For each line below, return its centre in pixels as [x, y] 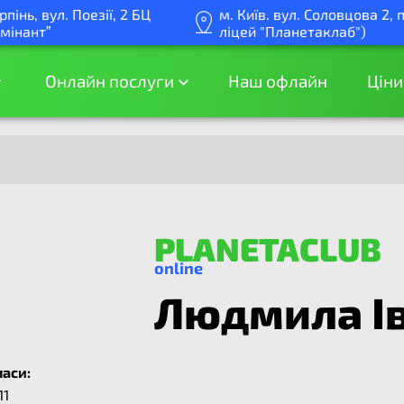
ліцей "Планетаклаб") [293, 31]
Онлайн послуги [110, 81]
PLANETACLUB [267, 248]
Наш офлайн [278, 81]
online [178, 268]
